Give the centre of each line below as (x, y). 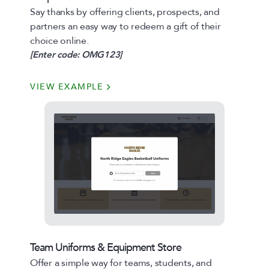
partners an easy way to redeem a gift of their (125, 26)
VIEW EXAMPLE (67, 87)
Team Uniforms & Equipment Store (106, 248)
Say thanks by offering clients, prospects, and (125, 12)
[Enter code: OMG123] (76, 55)
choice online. (59, 41)
